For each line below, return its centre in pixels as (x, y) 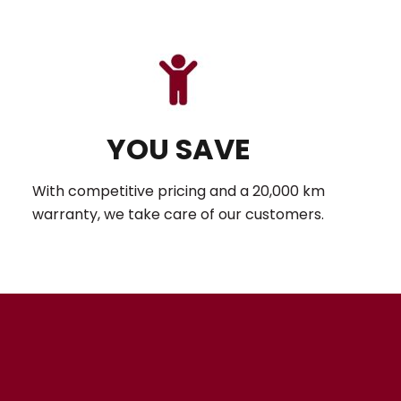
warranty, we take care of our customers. (179, 214)
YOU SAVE (178, 149)
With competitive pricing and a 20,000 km (178, 191)
